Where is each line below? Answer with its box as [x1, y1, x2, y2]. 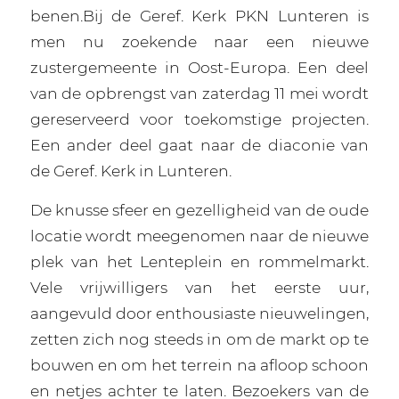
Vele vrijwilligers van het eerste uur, [29, 278, 370, 297]
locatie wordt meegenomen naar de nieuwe [29, 226, 370, 246]
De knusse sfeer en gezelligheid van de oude [29, 200, 370, 220]
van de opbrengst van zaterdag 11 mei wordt [29, 84, 370, 103]
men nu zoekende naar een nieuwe [29, 32, 370, 52]
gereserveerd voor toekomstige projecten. [29, 110, 370, 129]
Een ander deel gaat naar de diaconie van [29, 135, 370, 155]
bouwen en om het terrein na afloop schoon [29, 355, 370, 375]
